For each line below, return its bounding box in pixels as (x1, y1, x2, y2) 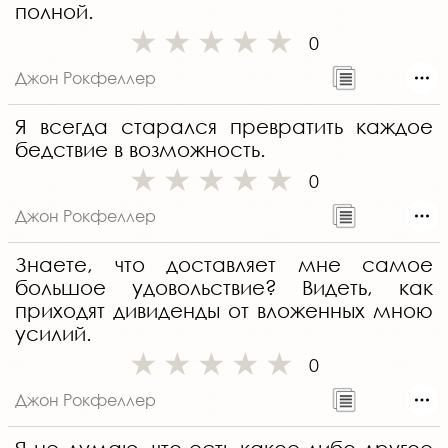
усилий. (15, 322, 92, 346)
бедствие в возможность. (15, 138, 266, 162)
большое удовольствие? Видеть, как (15, 276, 433, 300)
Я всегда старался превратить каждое (15, 115, 433, 139)
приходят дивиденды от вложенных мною (15, 299, 433, 323)
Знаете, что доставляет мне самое (15, 253, 433, 277)
